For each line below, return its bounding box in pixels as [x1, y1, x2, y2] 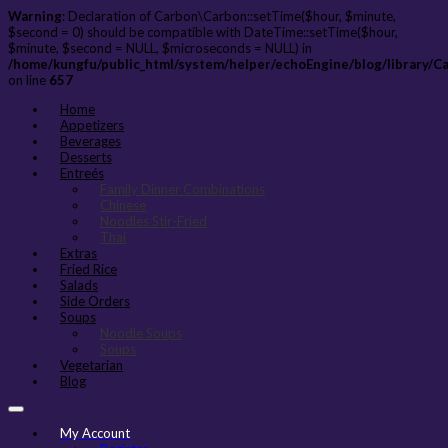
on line [8, 72, 49, 88]
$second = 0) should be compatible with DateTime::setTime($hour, [8, 24, 398, 40]
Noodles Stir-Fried [100, 213, 207, 229]
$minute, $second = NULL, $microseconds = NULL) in [8, 40, 312, 56]
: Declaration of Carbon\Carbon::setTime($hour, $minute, [62, 8, 396, 24]
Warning [8, 8, 62, 24]
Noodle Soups [100, 325, 182, 341]
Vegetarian [60, 357, 123, 373]
